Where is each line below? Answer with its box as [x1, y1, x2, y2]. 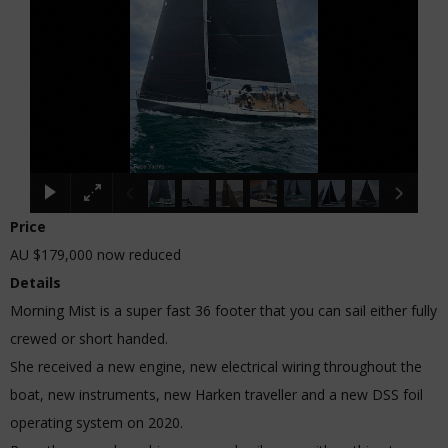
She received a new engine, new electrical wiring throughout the [10, 357, 422, 376]
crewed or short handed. [10, 329, 168, 348]
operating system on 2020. [10, 413, 183, 432]
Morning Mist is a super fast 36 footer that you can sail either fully [10, 301, 437, 320]
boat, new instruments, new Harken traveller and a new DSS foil [10, 385, 423, 404]
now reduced [97, 245, 181, 264]
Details [10, 273, 61, 292]
